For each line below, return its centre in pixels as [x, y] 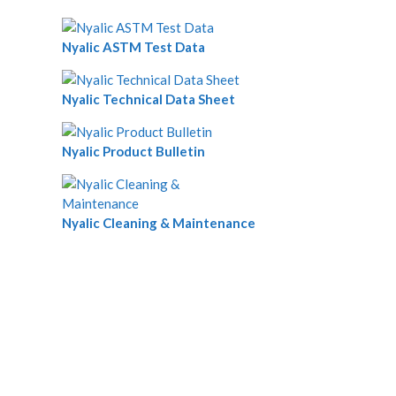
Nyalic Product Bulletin [133, 151]
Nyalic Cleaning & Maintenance [159, 222]
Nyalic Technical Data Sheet [148, 99]
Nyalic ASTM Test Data [133, 46]
